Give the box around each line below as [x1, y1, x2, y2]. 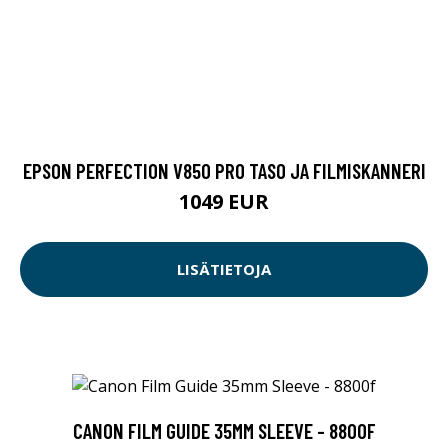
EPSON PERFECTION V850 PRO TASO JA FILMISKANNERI [22, 157, 426, 183]
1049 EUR [179, 187, 269, 215]
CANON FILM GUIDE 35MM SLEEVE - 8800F [72, 417, 376, 443]
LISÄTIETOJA [177, 259, 271, 280]
